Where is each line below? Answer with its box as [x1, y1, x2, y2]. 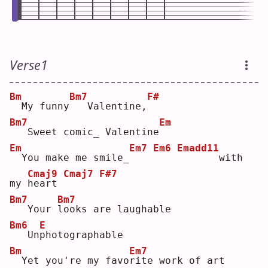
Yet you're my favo [16, 255, 129, 267]
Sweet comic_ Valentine [16, 126, 159, 138]
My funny [16, 100, 69, 112]
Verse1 [10, 56, 48, 74]
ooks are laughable [63, 203, 171, 215]
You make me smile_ [16, 152, 129, 164]
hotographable [45, 229, 123, 241]
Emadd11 [177, 142, 219, 154]
